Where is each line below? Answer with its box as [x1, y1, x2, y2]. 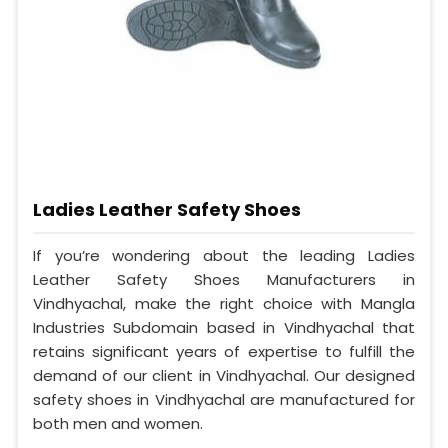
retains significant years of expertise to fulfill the [33, 340, 415, 362]
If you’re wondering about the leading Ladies [33, 244, 415, 266]
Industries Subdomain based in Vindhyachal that [33, 316, 415, 338]
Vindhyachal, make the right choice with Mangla [33, 292, 415, 314]
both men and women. [33, 412, 203, 434]
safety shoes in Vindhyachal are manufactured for [33, 388, 415, 410]
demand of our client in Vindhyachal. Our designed [33, 364, 415, 386]
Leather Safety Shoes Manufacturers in [33, 268, 415, 290]
